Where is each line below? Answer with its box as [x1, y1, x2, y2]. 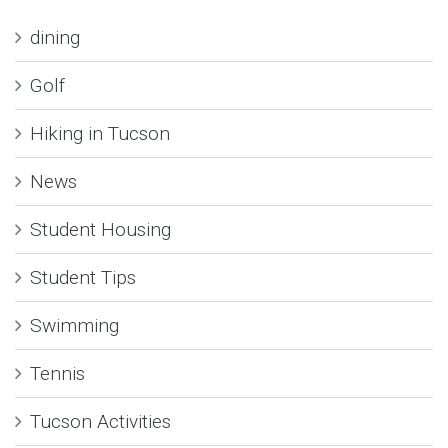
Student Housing [30, 217, 171, 241]
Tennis [30, 361, 85, 385]
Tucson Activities [30, 409, 171, 433]
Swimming [30, 313, 119, 337]
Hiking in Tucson [30, 121, 170, 145]
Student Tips [30, 265, 136, 289]
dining [30, 25, 80, 49]
